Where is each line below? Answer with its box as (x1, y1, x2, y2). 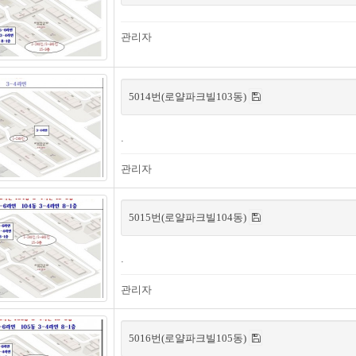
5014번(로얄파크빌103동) (129, 91, 249, 103)
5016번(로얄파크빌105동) (129, 332, 249, 344)
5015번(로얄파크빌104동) (129, 211, 249, 223)
